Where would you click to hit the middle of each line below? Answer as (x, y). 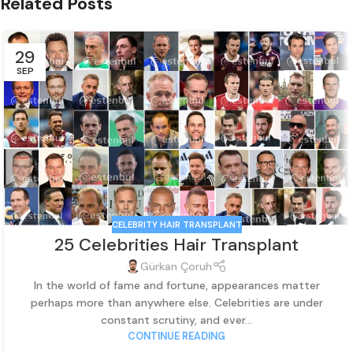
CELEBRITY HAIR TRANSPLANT (176, 224)
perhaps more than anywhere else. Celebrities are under (176, 302)
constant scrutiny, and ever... (176, 320)
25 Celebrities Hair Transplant (176, 245)
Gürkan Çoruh (176, 267)
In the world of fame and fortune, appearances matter (176, 285)
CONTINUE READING (176, 336)
